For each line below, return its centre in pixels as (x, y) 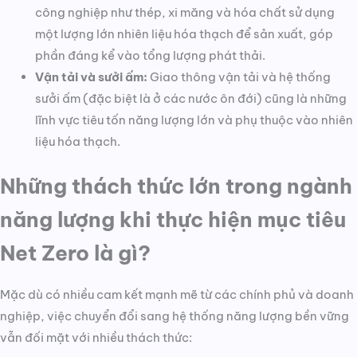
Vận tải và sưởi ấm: (92, 77)
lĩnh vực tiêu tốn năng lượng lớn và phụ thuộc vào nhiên (194, 120)
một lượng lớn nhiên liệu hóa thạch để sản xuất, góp (184, 34)
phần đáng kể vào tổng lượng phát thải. (150, 56)
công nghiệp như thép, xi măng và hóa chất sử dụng (184, 13)
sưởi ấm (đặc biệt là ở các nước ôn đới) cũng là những (190, 99)
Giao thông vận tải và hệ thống (240, 77)
